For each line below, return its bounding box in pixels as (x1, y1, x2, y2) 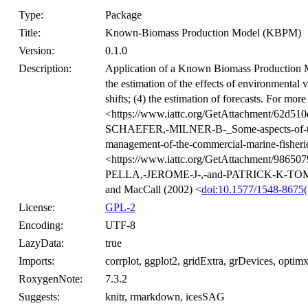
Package (105, 9, 142, 21)
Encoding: (19, 219, 63, 231)
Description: (19, 63, 71, 74)
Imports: (19, 255, 54, 267)
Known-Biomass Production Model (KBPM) (105, 27, 301, 38)
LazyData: (19, 237, 64, 249)
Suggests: (19, 291, 60, 302)
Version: (19, 45, 54, 56)
